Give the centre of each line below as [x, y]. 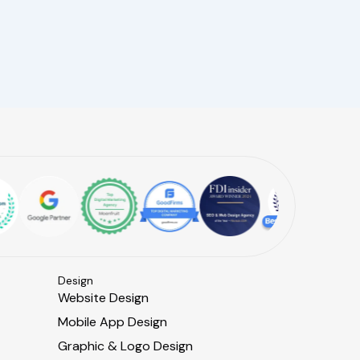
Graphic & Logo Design [125, 346]
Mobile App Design [112, 322]
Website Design [103, 298]
